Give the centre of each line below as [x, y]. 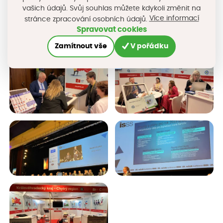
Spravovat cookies [111, 30]
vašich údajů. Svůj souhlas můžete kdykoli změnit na [111, 9]
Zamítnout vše [81, 47]
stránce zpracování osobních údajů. [87, 19]
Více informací [174, 19]
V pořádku [149, 47]
